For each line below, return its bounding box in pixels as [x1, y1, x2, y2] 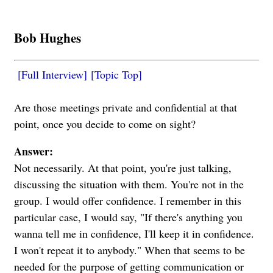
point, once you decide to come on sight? [14, 116, 196, 131]
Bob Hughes [14, 27, 81, 47]
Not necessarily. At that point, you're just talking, [14, 160, 232, 175]
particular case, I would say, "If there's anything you [14, 209, 243, 224]
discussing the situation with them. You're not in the [14, 176, 244, 191]
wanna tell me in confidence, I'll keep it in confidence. [14, 225, 254, 241]
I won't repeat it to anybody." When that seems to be [14, 242, 245, 257]
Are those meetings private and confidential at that [14, 99, 237, 115]
